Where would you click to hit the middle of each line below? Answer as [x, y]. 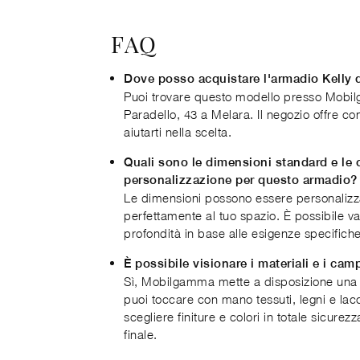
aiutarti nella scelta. [178, 132]
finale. [141, 334]
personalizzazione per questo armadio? [241, 180]
